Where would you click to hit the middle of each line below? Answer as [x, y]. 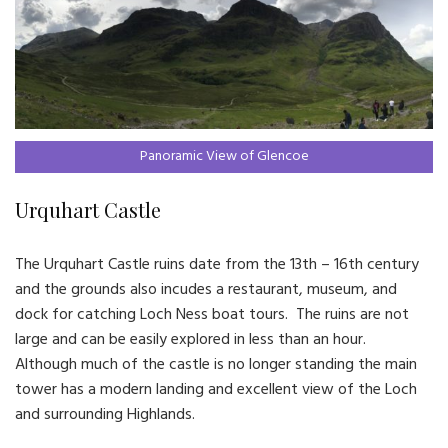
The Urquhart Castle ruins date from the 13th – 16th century [217, 264]
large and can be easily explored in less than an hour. [192, 339]
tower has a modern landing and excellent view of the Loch [216, 389]
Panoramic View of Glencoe [224, 156]
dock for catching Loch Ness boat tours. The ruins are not [212, 314]
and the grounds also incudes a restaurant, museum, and [206, 289]
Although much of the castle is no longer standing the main [216, 364]
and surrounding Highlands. [105, 414]
